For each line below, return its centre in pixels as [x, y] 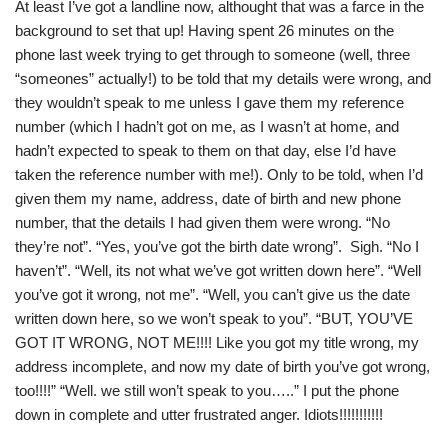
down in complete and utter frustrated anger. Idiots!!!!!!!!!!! [199, 415]
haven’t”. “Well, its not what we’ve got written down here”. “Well [218, 271]
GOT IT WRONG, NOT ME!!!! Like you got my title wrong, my [217, 343]
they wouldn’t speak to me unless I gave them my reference [209, 103]
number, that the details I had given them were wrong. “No [202, 223]
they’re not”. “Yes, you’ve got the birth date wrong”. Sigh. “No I [217, 247]
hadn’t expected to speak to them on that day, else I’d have [205, 151]
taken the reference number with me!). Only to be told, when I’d [219, 175]
